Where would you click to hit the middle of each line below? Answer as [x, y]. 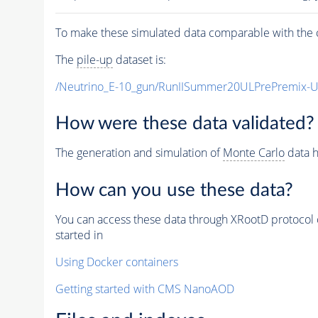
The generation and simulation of [139, 153]
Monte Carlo [253, 153]
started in [79, 235]
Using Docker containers [116, 262]
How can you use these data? [174, 190]
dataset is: [139, 59]
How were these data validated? [185, 124]
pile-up [94, 59]
